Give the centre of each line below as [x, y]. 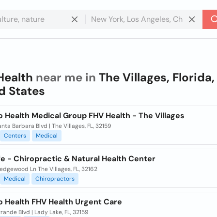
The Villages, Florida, [156, 77]
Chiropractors [55, 179]
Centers [15, 136]
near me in [67, 77]
